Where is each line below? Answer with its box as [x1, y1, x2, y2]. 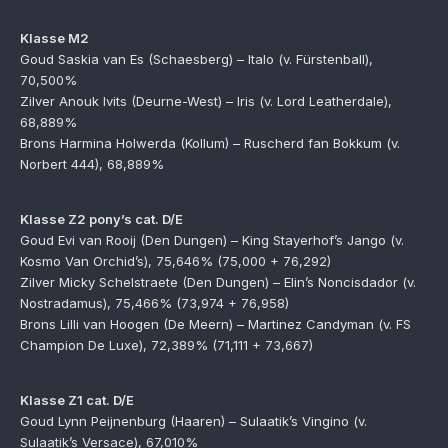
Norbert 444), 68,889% [20, 156, 164, 172]
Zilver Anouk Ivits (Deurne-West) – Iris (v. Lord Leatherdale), [20, 93, 392, 109]
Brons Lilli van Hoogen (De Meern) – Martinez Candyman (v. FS [20, 316, 411, 332]
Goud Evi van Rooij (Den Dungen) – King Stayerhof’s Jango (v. [20, 232, 404, 248]
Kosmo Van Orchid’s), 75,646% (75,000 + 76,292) [20, 253, 331, 269]
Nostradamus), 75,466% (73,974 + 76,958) [20, 295, 289, 311]
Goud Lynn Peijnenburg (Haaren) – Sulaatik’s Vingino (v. [20, 413, 367, 429]
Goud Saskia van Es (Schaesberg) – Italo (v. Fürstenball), [20, 51, 373, 67]
